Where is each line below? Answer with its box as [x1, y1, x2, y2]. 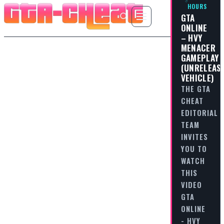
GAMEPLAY [180, 51, 219, 64]
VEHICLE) [180, 71, 214, 84]
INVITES [180, 131, 208, 142]
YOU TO [180, 143, 207, 154]
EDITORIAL [180, 107, 218, 118]
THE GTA [180, 83, 210, 94]
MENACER [180, 41, 215, 54]
